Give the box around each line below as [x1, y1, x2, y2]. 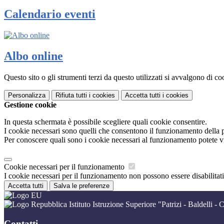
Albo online [4, 49, 63, 63]
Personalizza [8, 91, 45, 99]
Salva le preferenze [53, 182, 109, 190]
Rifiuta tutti [55, 91, 87, 99]
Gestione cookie [4, 100, 56, 109]
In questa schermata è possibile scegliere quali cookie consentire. [4, 117, 207, 126]
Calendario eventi [4, 7, 95, 20]
